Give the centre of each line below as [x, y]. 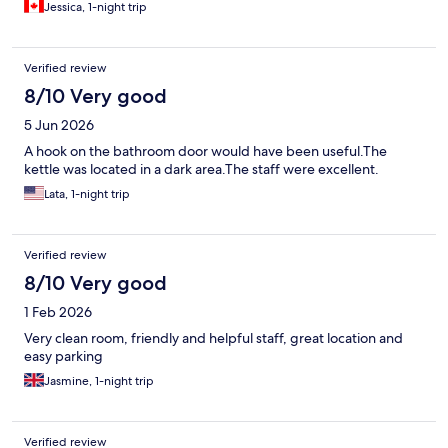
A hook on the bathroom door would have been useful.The [205, 151]
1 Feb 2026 [58, 312]
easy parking [63, 356]
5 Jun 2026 [59, 125]
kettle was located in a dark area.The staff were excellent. [201, 169]
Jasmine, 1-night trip [99, 381]
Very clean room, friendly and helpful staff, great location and [213, 338]
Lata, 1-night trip [87, 194]
